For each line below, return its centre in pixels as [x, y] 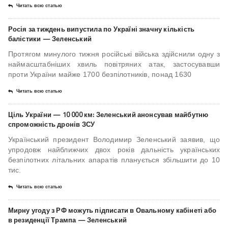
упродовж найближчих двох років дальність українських [114, 150]
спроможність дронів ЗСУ [51, 124]
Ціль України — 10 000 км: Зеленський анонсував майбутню [108, 115]
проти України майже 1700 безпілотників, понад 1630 [100, 75]
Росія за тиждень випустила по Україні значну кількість [101, 29]
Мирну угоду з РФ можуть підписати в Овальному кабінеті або [112, 210]
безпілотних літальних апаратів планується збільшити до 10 [114, 160]
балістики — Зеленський [50, 39]
